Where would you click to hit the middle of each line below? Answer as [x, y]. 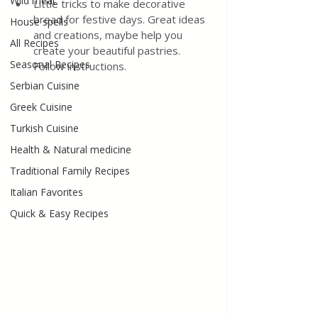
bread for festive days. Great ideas [121, 19]
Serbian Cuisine [45, 86]
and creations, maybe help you [109, 35]
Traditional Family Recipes [70, 171]
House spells [39, 22]
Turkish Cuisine [44, 128]
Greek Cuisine [41, 107]
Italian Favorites [46, 192]
